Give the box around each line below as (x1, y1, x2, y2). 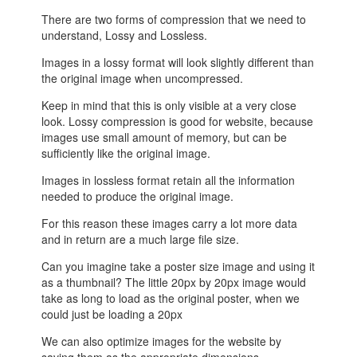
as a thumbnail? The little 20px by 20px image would (41, 274, 307, 291)
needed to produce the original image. (41, 188, 234, 205)
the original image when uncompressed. (41, 70, 244, 87)
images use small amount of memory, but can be (41, 129, 288, 146)
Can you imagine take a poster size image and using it (41, 258, 316, 275)
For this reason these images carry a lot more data (41, 215, 298, 232)
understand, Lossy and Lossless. (41, 27, 208, 44)
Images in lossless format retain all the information (41, 172, 296, 189)
